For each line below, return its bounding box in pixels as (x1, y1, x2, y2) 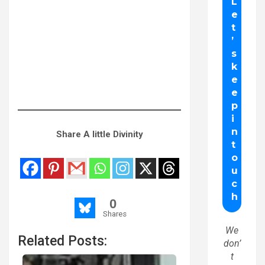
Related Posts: (18, 232, 107, 249)
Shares (102, 209, 127, 218)
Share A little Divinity (56, 128, 143, 140)
